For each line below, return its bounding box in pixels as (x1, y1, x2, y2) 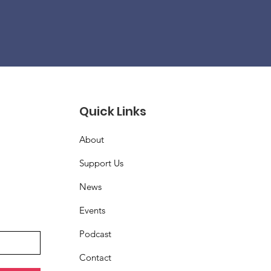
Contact (79, 252, 112, 263)
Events (79, 204, 106, 216)
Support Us (79, 157, 124, 169)
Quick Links (79, 103, 147, 120)
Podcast (79, 228, 112, 240)
